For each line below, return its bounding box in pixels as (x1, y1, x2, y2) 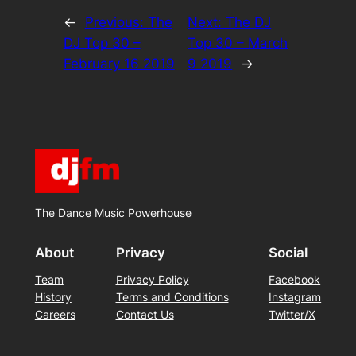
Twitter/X (269, 308, 316, 322)
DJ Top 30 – (63, 34, 141, 51)
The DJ (226, 14, 272, 30)
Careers (34, 308, 75, 322)
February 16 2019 (63, 55, 175, 72)
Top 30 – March (188, 34, 288, 51)
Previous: (84, 14, 148, 30)
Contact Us (115, 308, 174, 322)
